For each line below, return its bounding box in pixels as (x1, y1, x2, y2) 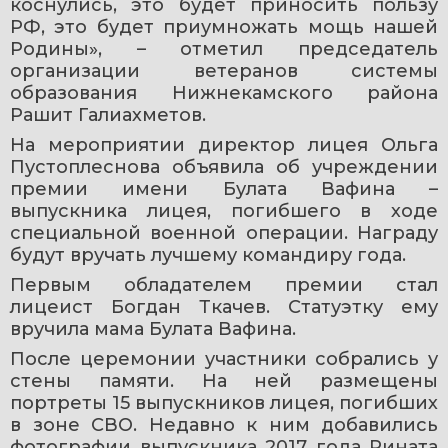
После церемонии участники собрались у (10, 347, 438, 370)
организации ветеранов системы (10, 59, 438, 82)
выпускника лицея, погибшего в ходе (10, 199, 438, 222)
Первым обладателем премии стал (10, 273, 438, 296)
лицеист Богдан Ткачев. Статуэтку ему (10, 295, 438, 318)
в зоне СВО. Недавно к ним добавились (10, 413, 438, 436)
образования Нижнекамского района (10, 81, 438, 104)
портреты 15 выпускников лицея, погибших (10, 391, 438, 414)
